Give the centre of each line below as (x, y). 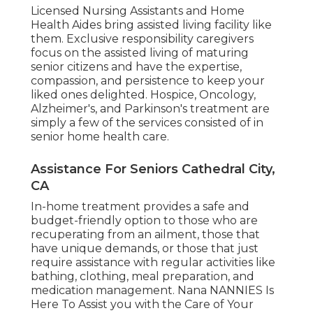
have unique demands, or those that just (145, 248)
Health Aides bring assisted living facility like (151, 24)
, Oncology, (225, 94)
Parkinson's (156, 108)
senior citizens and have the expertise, (136, 66)
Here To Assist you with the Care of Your (142, 304)
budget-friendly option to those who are (144, 220)
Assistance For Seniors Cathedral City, (153, 169)
